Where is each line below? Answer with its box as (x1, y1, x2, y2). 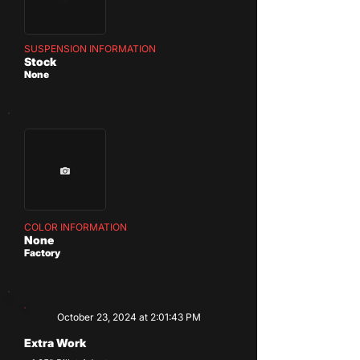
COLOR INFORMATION (24, 221, 127, 233)
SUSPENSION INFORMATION (24, 43, 156, 55)
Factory (24, 247, 60, 259)
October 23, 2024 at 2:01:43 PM (56, 311, 201, 323)
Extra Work (24, 336, 86, 350)
